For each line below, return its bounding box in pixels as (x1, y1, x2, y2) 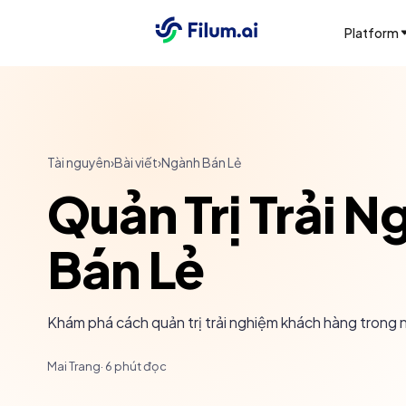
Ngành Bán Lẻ (161, 154, 242, 170)
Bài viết (114, 154, 158, 170)
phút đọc (112, 359, 167, 373)
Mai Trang (47, 359, 101, 373)
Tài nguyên (47, 154, 111, 170)
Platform (343, 24, 399, 41)
